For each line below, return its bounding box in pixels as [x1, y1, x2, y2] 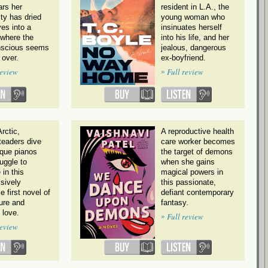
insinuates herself [161, 23, 222, 32]
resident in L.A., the [161, 2, 229, 12]
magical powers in [161, 167, 223, 176]
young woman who [161, 13, 225, 22]
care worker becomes [161, 136, 235, 146]
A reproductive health [161, 126, 234, 136]
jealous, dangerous [161, 43, 226, 53]
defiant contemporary [161, 187, 234, 197]
